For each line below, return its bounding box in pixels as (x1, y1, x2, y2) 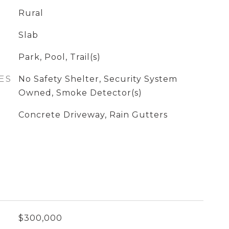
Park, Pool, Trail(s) (18, 52, 101, 62)
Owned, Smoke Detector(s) (18, 88, 142, 98)
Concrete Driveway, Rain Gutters (18, 110, 168, 120)
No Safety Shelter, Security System (18, 74, 177, 84)
